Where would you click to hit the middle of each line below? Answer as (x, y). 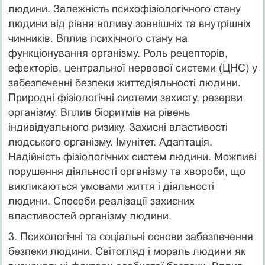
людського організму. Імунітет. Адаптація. (110, 142)
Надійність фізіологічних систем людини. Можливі (132, 156)
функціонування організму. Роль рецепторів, (118, 53)
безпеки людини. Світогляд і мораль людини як (127, 251)
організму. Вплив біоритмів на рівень (99, 112)
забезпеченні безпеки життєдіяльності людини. (124, 83)
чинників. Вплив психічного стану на (98, 38)
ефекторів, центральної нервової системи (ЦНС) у (132, 68)
